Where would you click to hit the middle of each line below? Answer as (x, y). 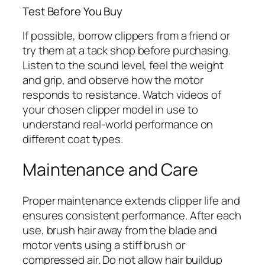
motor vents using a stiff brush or (104, 245)
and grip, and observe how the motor (113, 80)
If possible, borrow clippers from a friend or (126, 35)
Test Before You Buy (73, 12)
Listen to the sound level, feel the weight (123, 65)
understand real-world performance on (118, 124)
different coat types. (73, 139)
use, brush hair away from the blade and (120, 230)
